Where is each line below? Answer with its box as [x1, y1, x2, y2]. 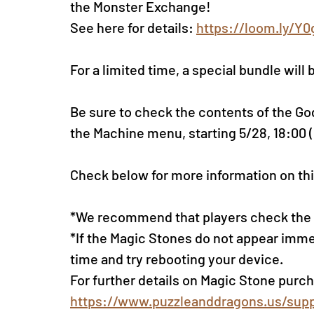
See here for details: [70, 19, 196, 36]
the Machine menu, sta [70, 124, 207, 142]
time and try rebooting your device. [70, 250, 283, 268]
